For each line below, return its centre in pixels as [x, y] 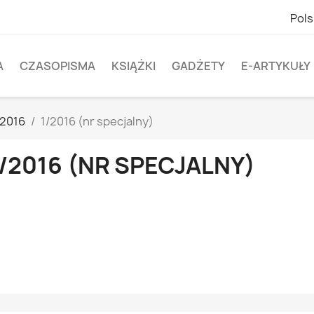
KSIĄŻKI [134, 66]
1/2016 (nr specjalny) [97, 121]
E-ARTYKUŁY [276, 66]
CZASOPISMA [57, 66]
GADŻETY [198, 66]
